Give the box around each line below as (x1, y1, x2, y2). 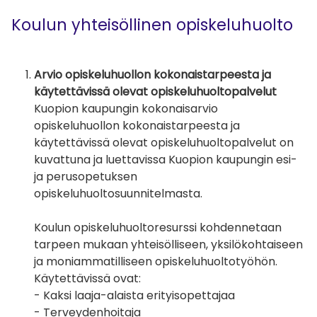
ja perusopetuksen (34, 168, 137, 185)
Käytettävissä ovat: (34, 270, 144, 287)
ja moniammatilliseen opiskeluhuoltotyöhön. (34, 253, 279, 270)
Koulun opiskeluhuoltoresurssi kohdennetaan (34, 219, 282, 236)
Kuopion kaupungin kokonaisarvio (34, 100, 218, 117)
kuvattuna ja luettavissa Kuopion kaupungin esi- (34, 151, 297, 168)
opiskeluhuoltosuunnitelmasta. (34, 185, 202, 202)
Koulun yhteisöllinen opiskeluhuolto (11, 13, 293, 37)
